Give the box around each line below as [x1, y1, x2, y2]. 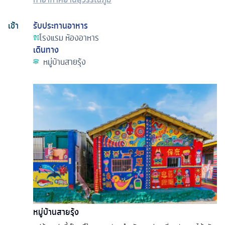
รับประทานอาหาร [33, 19, 88, 32]
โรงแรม [39, 31, 63, 44]
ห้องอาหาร [65, 31, 99, 44]
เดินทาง [33, 43, 59, 56]
